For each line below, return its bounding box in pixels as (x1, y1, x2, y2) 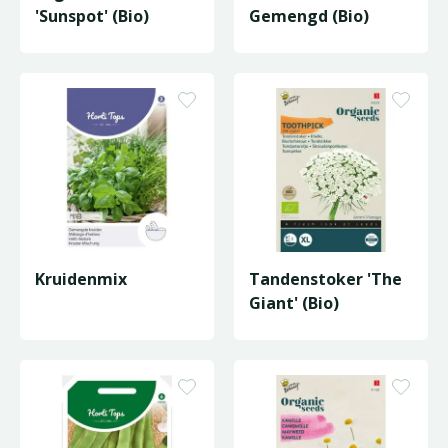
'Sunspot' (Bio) (35, 5, 149, 27)
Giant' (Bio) (249, 292, 339, 314)
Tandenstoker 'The (249, 268, 402, 290)
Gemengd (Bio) (332, 5, 369, 27)
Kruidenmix (35, 268, 127, 290)
